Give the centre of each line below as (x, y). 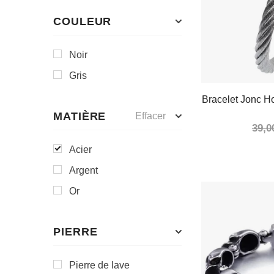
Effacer (150, 116)
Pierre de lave (99, 265)
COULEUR (83, 21)
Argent (83, 170)
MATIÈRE (80, 116)
